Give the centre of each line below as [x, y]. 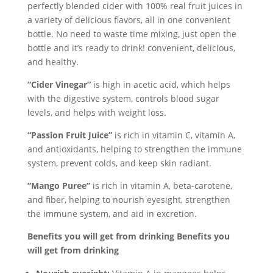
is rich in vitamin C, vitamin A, [173, 135]
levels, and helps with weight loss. [97, 113]
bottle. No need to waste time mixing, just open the [132, 34]
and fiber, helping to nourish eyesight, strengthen [129, 200]
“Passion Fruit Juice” [69, 135]
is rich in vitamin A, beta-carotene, [161, 186]
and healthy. [53, 62]
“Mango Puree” [58, 186]
